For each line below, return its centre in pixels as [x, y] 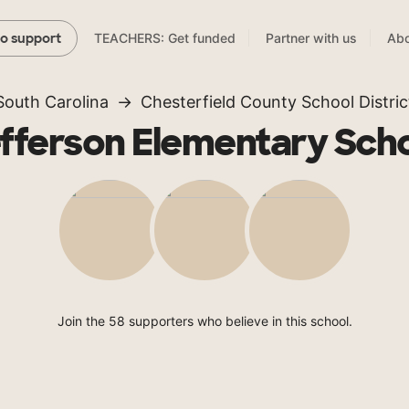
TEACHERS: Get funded [165, 38]
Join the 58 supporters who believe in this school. [204, 321]
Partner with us [311, 38]
